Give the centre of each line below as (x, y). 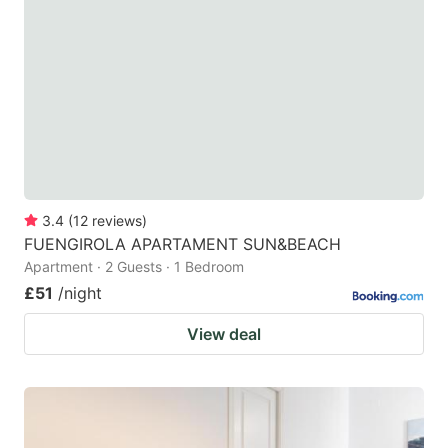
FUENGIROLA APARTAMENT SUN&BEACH (182, 244)
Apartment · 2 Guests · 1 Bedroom (134, 267)
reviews (117, 221)
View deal (224, 334)
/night (80, 293)
